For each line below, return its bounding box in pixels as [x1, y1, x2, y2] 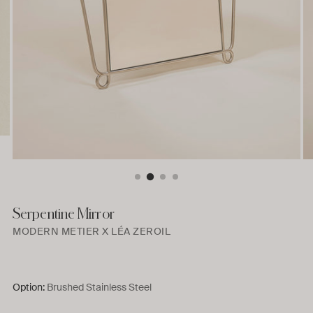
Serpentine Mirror [13, 206, 115, 221]
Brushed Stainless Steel [47, 280, 152, 293]
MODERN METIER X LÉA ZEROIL [13, 225, 170, 238]
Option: [13, 280, 47, 293]
